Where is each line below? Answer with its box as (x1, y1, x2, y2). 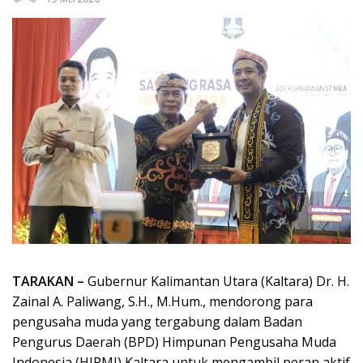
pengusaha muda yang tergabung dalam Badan (12, 312, 302, 331)
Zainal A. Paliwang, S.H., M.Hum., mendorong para (12, 292, 313, 310)
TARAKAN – (12, 271, 84, 290)
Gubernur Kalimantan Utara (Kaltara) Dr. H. (84, 271, 349, 290)
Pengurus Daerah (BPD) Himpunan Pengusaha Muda (12, 332, 336, 351)
